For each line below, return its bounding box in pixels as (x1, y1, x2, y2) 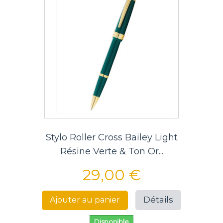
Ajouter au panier (50, 195, 120, 205)
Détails (143, 195, 173, 205)
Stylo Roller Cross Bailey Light (45, 132, 178, 143)
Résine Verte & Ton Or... (60, 146, 163, 157)
